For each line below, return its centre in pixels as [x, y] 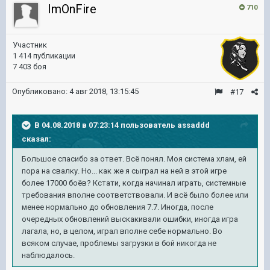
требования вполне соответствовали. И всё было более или [135, 195]
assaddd [193, 125]
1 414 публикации [44, 56]
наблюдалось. [50, 255]
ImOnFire [72, 9]
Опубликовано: [41, 91]
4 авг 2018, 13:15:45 [104, 91]
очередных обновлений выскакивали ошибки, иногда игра [130, 219]
